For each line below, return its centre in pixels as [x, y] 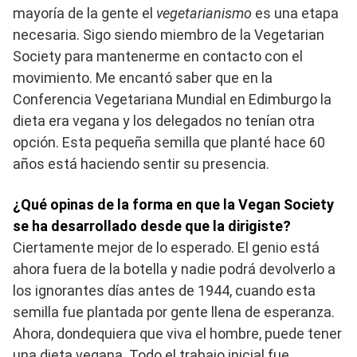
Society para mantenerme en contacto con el [158, 57]
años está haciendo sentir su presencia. [141, 164]
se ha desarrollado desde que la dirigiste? [152, 226]
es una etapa [297, 14]
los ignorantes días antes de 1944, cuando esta [164, 291]
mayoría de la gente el [84, 14]
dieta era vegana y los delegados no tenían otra [164, 121]
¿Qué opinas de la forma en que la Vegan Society [173, 205]
